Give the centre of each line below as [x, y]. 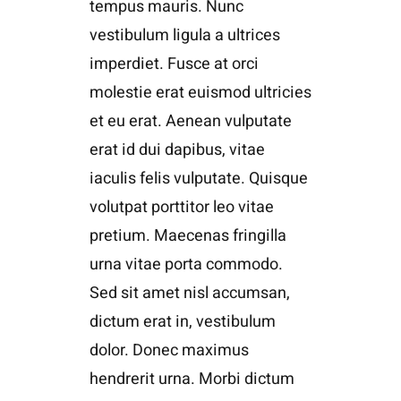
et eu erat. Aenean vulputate [190, 121]
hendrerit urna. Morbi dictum [192, 379]
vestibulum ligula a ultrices [184, 35]
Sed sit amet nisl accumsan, [189, 293]
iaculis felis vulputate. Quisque [198, 178]
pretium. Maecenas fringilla [188, 235]
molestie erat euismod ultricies [200, 92]
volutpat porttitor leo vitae [181, 207]
